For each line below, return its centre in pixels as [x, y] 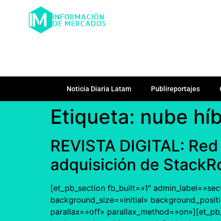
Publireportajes [175, 89]
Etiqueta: [95, 116]
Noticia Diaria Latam [99, 89]
